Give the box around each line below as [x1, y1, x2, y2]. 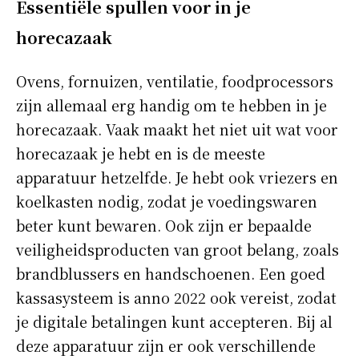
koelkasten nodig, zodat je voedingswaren [16, 190, 317, 212]
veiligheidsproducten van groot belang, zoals [16, 238, 339, 260]
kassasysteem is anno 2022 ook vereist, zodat [16, 286, 337, 308]
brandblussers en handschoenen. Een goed [16, 262, 325, 284]
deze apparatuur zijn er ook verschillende [16, 334, 316, 356]
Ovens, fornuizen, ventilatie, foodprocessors [16, 70, 333, 91]
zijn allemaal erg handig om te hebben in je [16, 94, 327, 115]
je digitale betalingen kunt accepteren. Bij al [16, 310, 333, 332]
